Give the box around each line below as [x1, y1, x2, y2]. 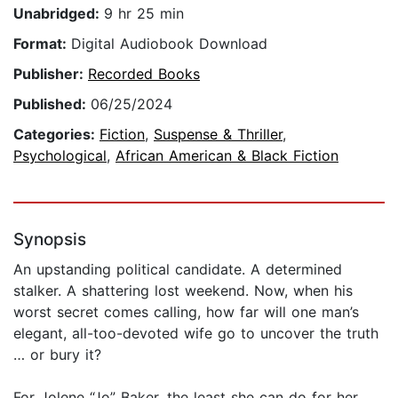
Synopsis [13, 229, 86, 251]
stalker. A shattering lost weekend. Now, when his [13, 282, 353, 300]
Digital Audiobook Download [71, 35, 267, 53]
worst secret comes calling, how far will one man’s [13, 303, 359, 322]
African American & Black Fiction [115, 147, 338, 165]
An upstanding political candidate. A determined [13, 260, 342, 279]
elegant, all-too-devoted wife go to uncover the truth [13, 324, 378, 343]
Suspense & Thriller [154, 125, 283, 144]
